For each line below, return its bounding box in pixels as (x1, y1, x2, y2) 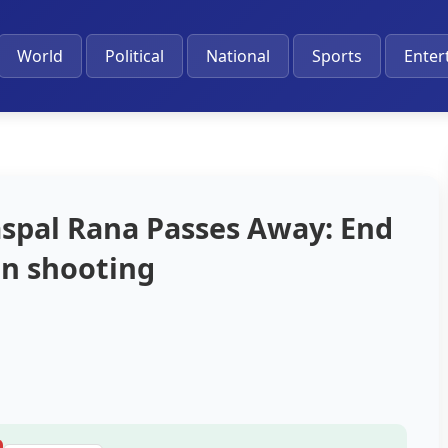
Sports (311, 45, 362, 67)
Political (104, 45, 164, 67)
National (205, 45, 270, 67)
